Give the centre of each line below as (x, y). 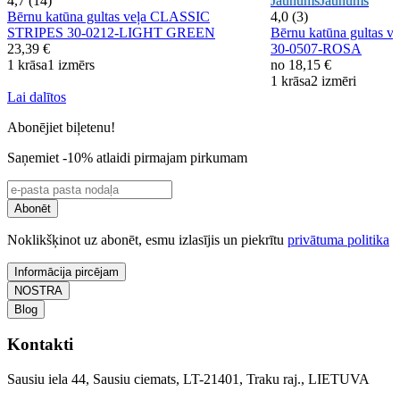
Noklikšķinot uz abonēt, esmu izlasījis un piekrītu (147, 239)
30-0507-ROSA (316, 48)
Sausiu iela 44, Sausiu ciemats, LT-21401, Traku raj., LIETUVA (188, 379)
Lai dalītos (37, 96)
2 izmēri (333, 80)
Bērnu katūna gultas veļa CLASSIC (108, 16)
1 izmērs (71, 64)
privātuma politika (338, 239)
